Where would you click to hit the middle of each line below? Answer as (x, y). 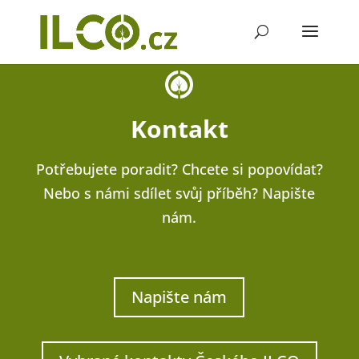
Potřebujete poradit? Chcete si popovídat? (179, 169)
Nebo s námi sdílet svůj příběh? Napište (179, 193)
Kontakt (179, 129)
